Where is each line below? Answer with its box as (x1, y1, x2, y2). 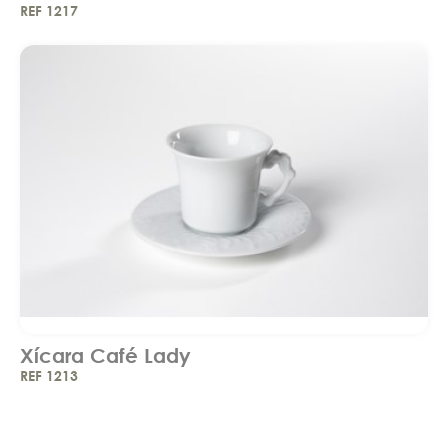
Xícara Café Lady (20, 343, 191, 368)
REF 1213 (20, 367, 78, 385)
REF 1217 (20, 2, 78, 20)
